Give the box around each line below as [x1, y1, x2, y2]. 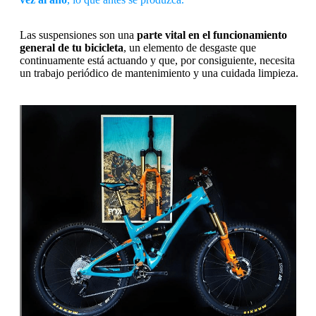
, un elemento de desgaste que [123, 41, 256, 54]
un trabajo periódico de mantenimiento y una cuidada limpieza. [20, 66, 298, 79]
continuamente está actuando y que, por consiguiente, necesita [20, 54, 295, 66]
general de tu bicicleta [20, 41, 123, 54]
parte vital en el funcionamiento [137, 28, 287, 41]
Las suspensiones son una [20, 28, 137, 41]
